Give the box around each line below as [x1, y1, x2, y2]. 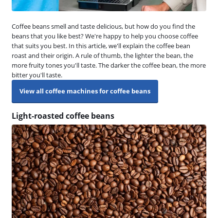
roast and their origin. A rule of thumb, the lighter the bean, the [12, 51, 193, 60]
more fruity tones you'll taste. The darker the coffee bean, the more [12, 60, 206, 70]
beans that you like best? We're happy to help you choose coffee [12, 31, 198, 40]
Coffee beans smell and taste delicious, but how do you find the [12, 21, 195, 31]
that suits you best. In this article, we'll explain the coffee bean [12, 41, 190, 50]
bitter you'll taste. [12, 70, 62, 79]
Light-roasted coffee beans [12, 110, 114, 121]
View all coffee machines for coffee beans [19, 86, 150, 95]
